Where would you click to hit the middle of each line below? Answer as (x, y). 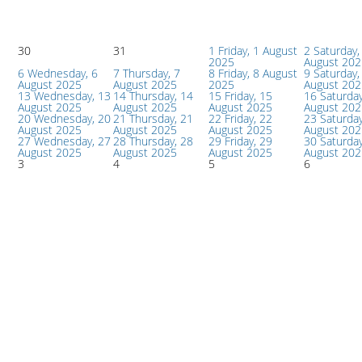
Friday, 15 (248, 96)
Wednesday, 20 (72, 118)
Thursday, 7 (152, 73)
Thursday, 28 (161, 141)
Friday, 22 (248, 118)
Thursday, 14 (161, 96)
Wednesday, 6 (63, 73)
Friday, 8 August (258, 73)
